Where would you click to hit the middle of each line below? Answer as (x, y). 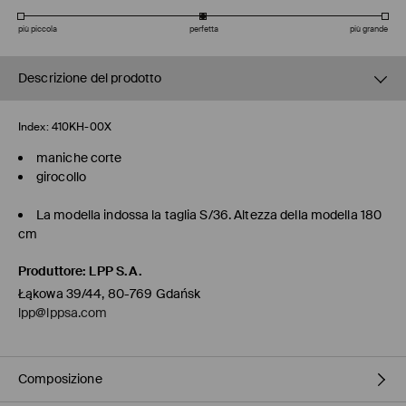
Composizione (60, 379)
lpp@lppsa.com (63, 313)
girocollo (62, 177)
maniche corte (79, 158)
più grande (369, 29)
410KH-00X (81, 127)
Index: (34, 127)
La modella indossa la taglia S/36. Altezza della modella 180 (209, 215)
